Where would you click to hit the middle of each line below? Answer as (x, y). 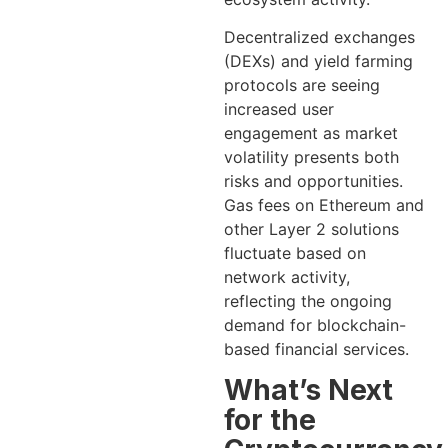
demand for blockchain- (315, 324)
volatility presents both (311, 156)
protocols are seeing (302, 84)
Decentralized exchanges (319, 36)
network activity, (287, 276)
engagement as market (311, 132)
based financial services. (316, 348)
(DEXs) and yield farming (318, 60)
